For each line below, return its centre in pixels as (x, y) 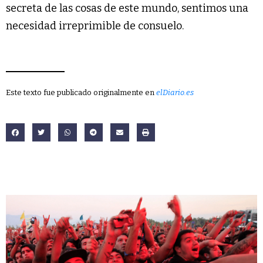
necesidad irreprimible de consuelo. (95, 26)
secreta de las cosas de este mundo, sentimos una (127, 8)
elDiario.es (175, 92)
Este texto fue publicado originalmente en (81, 92)
